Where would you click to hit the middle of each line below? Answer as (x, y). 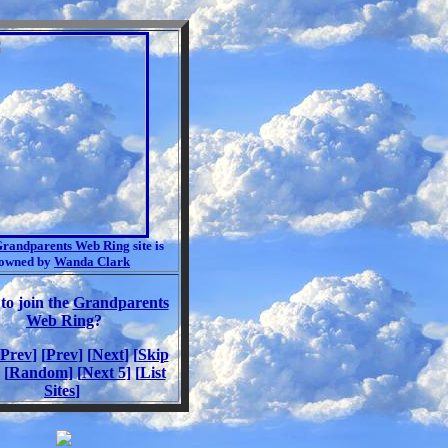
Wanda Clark (92, 261)
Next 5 (103, 372)
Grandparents (120, 302)
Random (38, 372)
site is (146, 245)
